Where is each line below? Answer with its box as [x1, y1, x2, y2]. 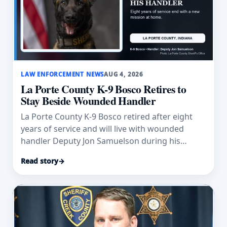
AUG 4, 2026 [104, 70, 144, 78]
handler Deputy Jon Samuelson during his [21, 135, 180, 147]
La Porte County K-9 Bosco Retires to [21, 81, 186, 97]
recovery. [21, 147, 56, 159]
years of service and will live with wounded [21, 123, 184, 135]
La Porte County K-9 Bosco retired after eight [21, 111, 193, 123]
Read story [21, 156, 58, 166]
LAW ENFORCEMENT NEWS [21, 70, 104, 78]
